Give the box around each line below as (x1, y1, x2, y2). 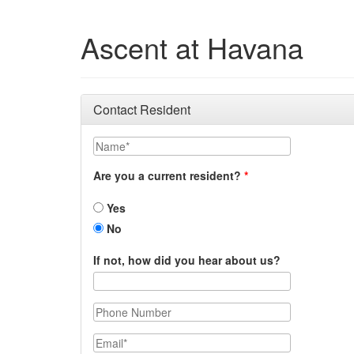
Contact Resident (93, 100, 190, 119)
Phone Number (92, 302, 172, 318)
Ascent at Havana (81, 27, 303, 67)
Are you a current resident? (93, 168, 241, 183)
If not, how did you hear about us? (93, 252, 281, 268)
